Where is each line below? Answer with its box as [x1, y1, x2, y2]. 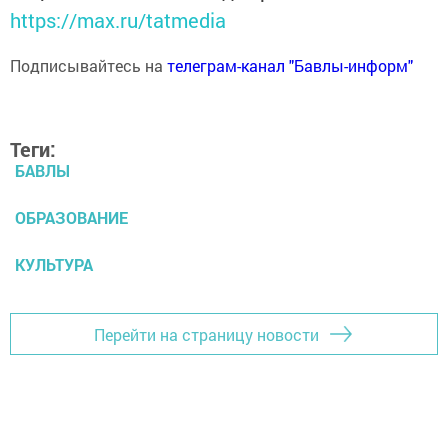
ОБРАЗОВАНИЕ [15, 207, 128, 229]
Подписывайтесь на [10, 55, 167, 77]
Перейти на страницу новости [94, 323, 319, 345]
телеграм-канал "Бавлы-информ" [167, 55, 413, 77]
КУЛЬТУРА [15, 254, 93, 276]
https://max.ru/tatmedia [10, 7, 226, 34]
